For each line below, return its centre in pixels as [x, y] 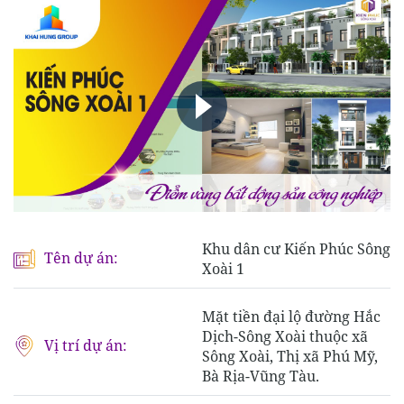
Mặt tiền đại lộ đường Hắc [291, 317]
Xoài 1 [223, 269]
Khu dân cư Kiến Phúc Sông [296, 249]
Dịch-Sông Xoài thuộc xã [285, 337]
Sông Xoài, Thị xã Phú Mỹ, [290, 357]
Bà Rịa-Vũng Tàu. [261, 376]
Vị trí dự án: [86, 346]
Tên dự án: [81, 258]
